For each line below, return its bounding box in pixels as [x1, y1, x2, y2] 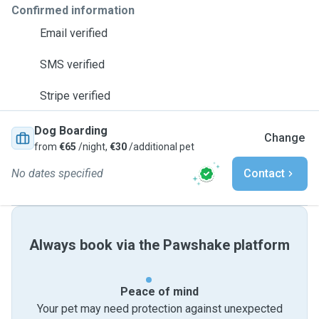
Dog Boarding [34, 124, 108, 137]
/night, [76, 141, 110, 152]
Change [264, 131, 305, 145]
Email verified [40, 26, 108, 40]
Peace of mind [120, 285, 199, 298]
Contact [244, 167, 285, 180]
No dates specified [11, 167, 103, 180]
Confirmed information [11, 4, 135, 17]
